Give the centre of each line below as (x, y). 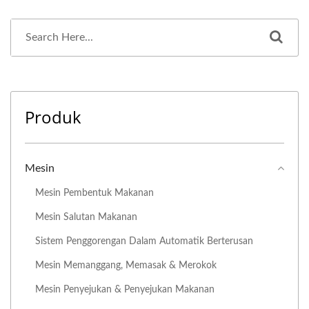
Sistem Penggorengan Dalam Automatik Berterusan (144, 241)
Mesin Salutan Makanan (86, 217)
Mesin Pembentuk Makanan (94, 192)
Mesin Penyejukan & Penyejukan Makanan (125, 289)
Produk (53, 117)
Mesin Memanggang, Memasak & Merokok (126, 265)
